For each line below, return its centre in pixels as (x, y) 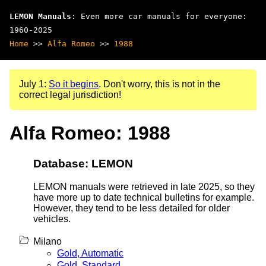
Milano (47, 241)
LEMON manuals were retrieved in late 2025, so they (144, 186)
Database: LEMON (83, 163)
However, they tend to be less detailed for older (132, 208)
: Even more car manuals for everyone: (159, 16)
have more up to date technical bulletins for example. (144, 197)
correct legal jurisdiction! (70, 95)
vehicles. (52, 218)
